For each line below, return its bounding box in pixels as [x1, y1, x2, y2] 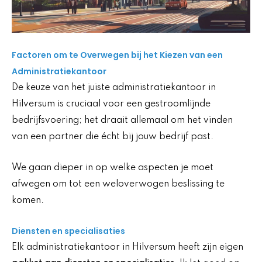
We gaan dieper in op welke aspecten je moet [12, 163, 213, 173]
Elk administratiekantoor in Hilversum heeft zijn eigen [12, 243, 243, 253]
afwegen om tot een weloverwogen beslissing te [12, 179, 225, 189]
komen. [12, 195, 44, 205]
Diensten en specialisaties [12, 225, 125, 237]
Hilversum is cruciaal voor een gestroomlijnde [12, 99, 211, 109]
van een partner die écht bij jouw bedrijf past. [12, 132, 213, 142]
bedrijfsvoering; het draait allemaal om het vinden [12, 116, 233, 126]
